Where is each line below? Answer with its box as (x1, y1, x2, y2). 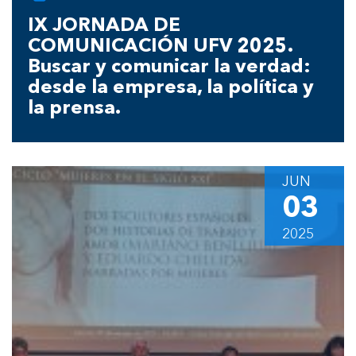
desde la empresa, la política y (28, 78, 314, 98)
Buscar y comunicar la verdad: (28, 57, 311, 77)
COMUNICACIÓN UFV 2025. (28, 37, 292, 56)
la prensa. (28, 99, 121, 118)
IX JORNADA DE (28, 16, 180, 36)
